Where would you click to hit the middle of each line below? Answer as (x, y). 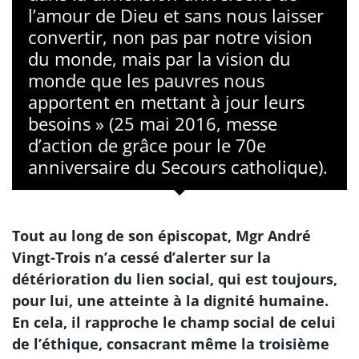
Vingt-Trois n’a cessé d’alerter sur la (141, 257)
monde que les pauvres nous (146, 80)
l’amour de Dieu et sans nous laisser (176, 15)
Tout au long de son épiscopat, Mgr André (161, 236)
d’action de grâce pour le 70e (147, 145)
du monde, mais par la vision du (159, 58)
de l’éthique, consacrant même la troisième (171, 344)
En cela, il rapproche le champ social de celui (174, 322)
